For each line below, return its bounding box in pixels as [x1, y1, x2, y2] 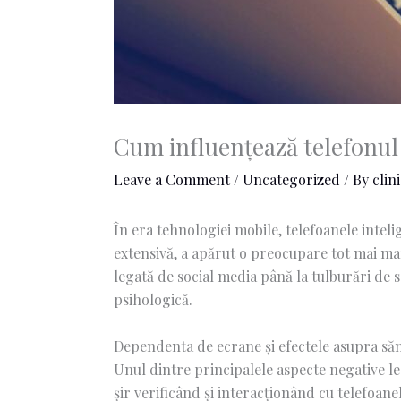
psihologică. [113, 290, 192, 310]
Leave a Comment [113, 170, 230, 190]
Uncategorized [242, 170, 340, 190]
